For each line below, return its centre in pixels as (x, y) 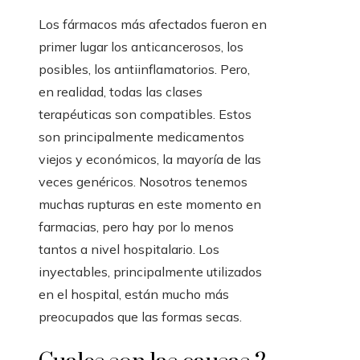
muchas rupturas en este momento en (150, 205)
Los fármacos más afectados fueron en (153, 25)
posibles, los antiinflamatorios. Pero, (144, 70)
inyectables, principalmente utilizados (150, 272)
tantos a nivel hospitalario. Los (129, 250)
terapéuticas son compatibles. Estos (145, 115)
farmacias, (69, 227)
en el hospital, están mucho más (134, 295)
